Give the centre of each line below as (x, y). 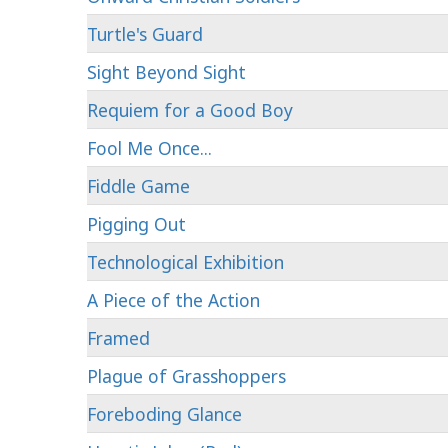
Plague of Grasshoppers (186, 376)
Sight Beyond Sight (166, 72)
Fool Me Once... (149, 148)
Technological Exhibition (185, 262)
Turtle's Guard (145, 34)
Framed (118, 338)
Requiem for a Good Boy (190, 110)
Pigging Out (136, 224)
